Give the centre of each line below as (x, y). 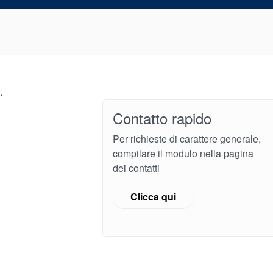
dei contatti (136, 168)
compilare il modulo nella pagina (183, 154)
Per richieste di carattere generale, (187, 139)
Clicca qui (153, 197)
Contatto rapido (162, 118)
